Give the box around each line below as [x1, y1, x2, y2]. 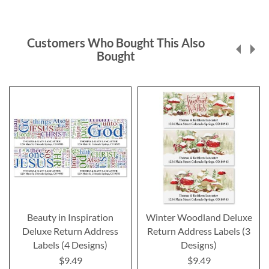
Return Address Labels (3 [147, 225, 250, 237]
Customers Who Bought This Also [26, 35, 205, 50]
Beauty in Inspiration [27, 211, 113, 223]
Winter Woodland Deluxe [145, 211, 252, 223]
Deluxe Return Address [22, 225, 118, 237]
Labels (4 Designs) [33, 238, 107, 250]
